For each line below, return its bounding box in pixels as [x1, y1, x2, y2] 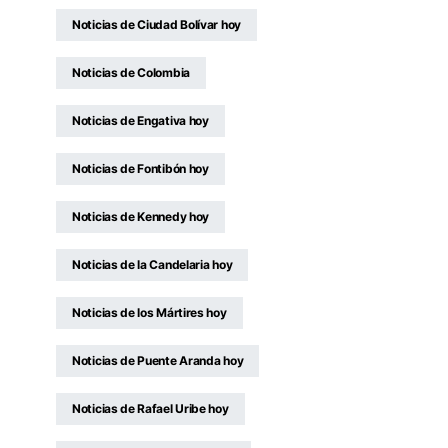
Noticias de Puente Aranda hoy [72, 353, 244, 368]
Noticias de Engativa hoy [72, 113, 209, 128]
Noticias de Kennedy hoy [72, 209, 210, 224]
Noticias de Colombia [72, 65, 190, 80]
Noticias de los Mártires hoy [72, 305, 227, 320]
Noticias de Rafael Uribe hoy [72, 401, 229, 416]
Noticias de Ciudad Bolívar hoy [72, 17, 241, 32]
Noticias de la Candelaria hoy [72, 257, 233, 272]
